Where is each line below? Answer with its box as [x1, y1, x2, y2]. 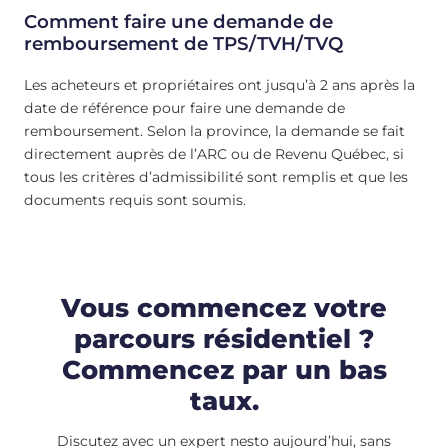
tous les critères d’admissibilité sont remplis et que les [24, 167, 408, 186]
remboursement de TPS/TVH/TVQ [24, 32, 343, 56]
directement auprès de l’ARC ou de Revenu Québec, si [24, 144, 404, 163]
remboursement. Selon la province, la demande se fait [24, 121, 405, 140]
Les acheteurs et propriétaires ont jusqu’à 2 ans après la [24, 75, 415, 94]
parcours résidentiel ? [74, 322, 374, 354]
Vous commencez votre [61, 291, 387, 323]
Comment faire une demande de [24, 10, 333, 34]
